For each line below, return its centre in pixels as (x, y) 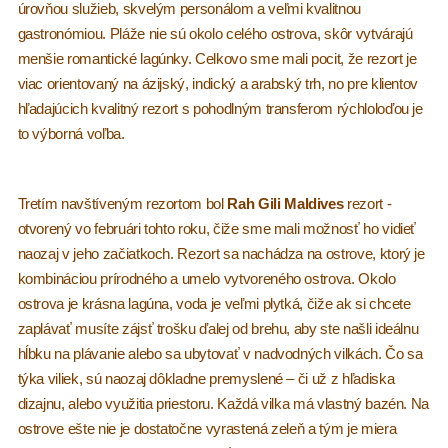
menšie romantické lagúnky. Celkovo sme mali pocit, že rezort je (217, 59)
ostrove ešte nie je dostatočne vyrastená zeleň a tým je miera (207, 429)
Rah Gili (254, 204)
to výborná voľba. (71, 134)
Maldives (314, 204)
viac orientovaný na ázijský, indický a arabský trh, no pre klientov (218, 84)
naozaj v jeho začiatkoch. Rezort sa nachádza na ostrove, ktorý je (221, 254)
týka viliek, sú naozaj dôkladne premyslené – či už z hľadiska (206, 379)
